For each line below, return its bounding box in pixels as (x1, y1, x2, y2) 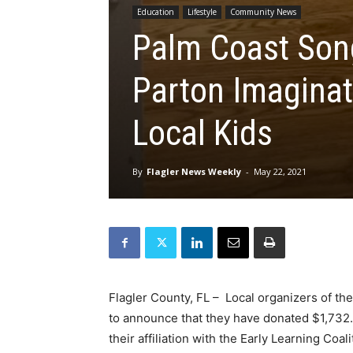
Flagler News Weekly (147, 165, 241, 177)
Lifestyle (188, 6, 217, 17)
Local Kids (132, 113, 273, 154)
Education (137, 6, 174, 17)
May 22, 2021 (254, 165, 307, 177)
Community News (230, 6, 296, 17)
